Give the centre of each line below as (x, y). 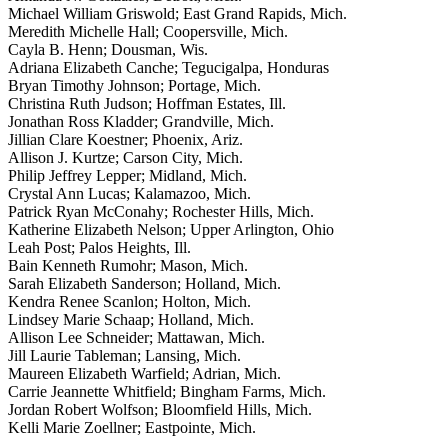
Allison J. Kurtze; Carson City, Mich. (125, 158)
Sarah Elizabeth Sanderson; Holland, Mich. (144, 284)
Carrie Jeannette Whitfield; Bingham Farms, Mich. (167, 392)
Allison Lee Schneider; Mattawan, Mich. (136, 338)
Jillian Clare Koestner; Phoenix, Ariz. (125, 140)
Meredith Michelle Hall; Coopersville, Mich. (148, 32)
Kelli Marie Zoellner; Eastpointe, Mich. (132, 428)
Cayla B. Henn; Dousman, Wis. (108, 50)
